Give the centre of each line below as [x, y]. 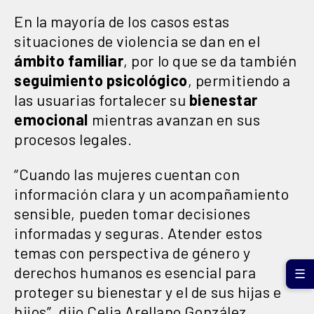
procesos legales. [73, 138]
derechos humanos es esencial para [135, 272]
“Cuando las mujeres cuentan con [127, 173]
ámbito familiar [69, 60]
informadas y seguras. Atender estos [138, 232]
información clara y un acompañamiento [152, 193]
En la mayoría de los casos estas [122, 21]
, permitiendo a [239, 80]
